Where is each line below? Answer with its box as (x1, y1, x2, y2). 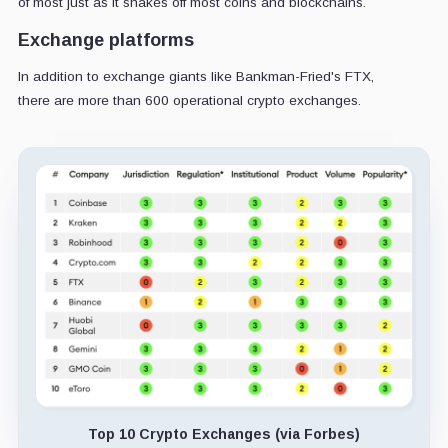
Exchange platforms (17, 29, 194, 50)
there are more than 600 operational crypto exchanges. (17, 92, 361, 108)
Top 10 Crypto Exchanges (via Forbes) (88, 426, 360, 443)
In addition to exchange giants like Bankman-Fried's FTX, (17, 68, 374, 84)
